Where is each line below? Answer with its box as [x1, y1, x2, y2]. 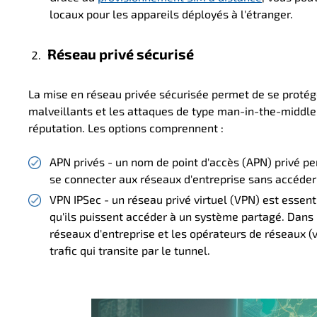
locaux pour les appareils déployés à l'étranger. [50, 7, 293, 21]
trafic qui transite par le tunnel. [50, 243, 210, 258]
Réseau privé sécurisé [47, 45, 195, 63]
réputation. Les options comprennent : [28, 121, 224, 135]
